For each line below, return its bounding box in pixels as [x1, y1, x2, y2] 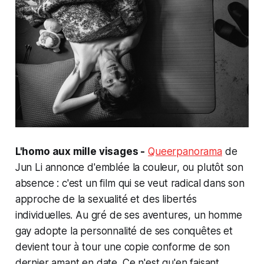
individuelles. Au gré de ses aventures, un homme [15, 209, 242, 221]
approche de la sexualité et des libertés [15, 193, 197, 205]
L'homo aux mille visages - [15, 145, 146, 157]
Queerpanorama [148, 145, 222, 157]
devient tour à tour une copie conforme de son [15, 240, 230, 253]
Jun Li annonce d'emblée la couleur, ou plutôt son [15, 161, 243, 173]
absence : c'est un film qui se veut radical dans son [15, 177, 245, 189]
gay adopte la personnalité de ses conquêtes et [15, 225, 233, 237]
